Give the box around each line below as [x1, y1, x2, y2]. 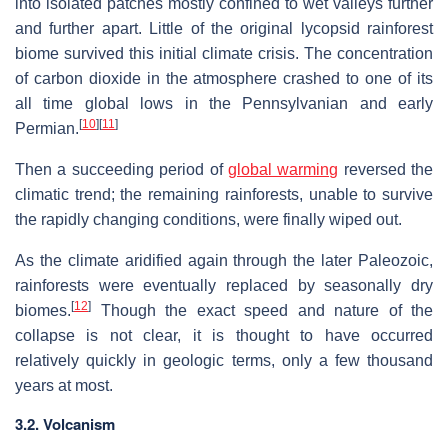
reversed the [338, 160, 433, 178]
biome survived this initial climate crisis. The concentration [15, 44, 433, 62]
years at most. [15, 376, 113, 394]
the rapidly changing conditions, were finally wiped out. [15, 210, 402, 228]
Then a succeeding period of [15, 160, 228, 178]
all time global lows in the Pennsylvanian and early [15, 94, 433, 112]
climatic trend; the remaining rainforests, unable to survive [15, 185, 433, 203]
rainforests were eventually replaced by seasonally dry [15, 276, 433, 294]
